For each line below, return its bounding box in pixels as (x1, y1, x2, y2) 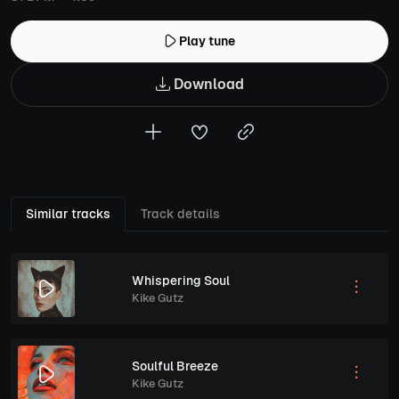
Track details (141, 206, 220, 222)
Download (169, 75, 244, 94)
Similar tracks (26, 206, 110, 222)
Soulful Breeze (132, 357, 218, 374)
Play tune (179, 33, 235, 49)
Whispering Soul (132, 272, 230, 289)
